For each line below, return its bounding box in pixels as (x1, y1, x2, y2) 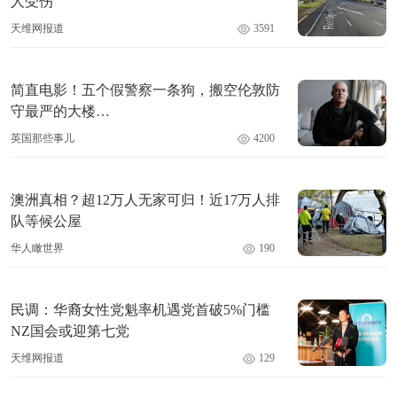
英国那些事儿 (11, 132, 74, 145)
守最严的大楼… (11, 104, 110, 120)
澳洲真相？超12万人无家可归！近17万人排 (11, 192, 280, 208)
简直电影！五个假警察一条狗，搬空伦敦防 (11, 82, 280, 98)
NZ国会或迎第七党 (11, 323, 129, 339)
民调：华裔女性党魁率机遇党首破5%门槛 (11, 302, 270, 318)
